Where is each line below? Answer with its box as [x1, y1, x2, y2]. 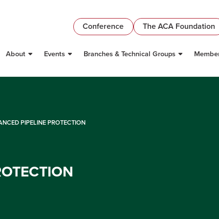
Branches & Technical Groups [83, 48, 175, 59]
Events [44, 48, 66, 59]
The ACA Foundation [142, 21, 215, 32]
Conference [83, 21, 124, 32]
